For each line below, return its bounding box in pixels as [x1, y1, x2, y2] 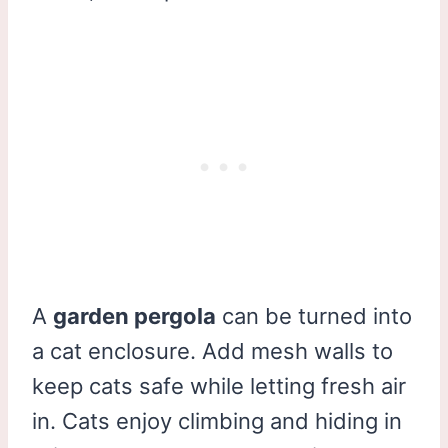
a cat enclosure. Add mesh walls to [32, 337, 393, 364]
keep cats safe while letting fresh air [32, 372, 406, 399]
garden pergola [53, 302, 216, 329]
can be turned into [216, 302, 412, 329]
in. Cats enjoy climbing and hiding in [32, 407, 402, 434]
